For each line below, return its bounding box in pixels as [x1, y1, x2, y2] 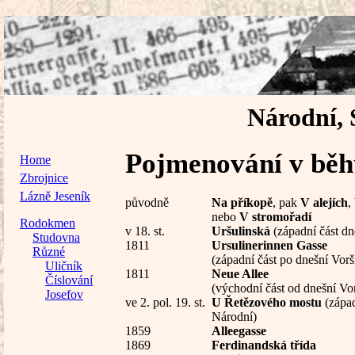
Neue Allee [212, 266, 269, 281]
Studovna [32, 230, 80, 244]
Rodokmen [20, 216, 75, 230]
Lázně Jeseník [20, 189, 90, 203]
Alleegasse [212, 323, 266, 338]
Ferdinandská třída [212, 338, 316, 352]
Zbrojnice [20, 170, 68, 185]
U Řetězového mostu [212, 295, 322, 309]
